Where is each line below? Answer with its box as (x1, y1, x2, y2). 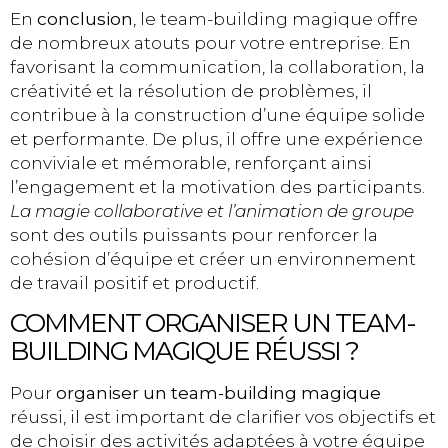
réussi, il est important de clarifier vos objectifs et (10, 406, 436, 427)
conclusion (37, 8, 133, 29)
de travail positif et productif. (10, 272, 259, 293)
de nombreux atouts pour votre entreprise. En (10, 32, 411, 53)
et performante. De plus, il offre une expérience (10, 128, 423, 149)
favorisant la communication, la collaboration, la (10, 56, 425, 77)
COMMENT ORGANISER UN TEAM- (10, 306, 415, 339)
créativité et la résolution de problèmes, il (10, 80, 372, 101)
